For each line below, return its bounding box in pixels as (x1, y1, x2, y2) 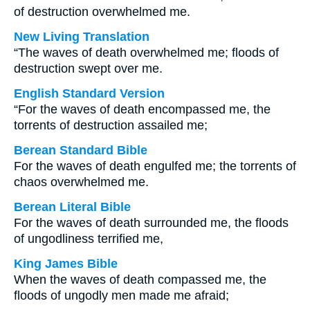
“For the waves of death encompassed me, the (14, 102, 271, 116)
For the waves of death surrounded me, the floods (14, 216, 289, 230)
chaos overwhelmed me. (14, 175, 149, 189)
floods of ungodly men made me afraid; (14, 289, 229, 302)
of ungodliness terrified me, (14, 232, 163, 246)
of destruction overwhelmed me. (14, 5, 190, 19)
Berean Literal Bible (14, 200, 131, 214)
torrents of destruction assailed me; (14, 118, 208, 132)
